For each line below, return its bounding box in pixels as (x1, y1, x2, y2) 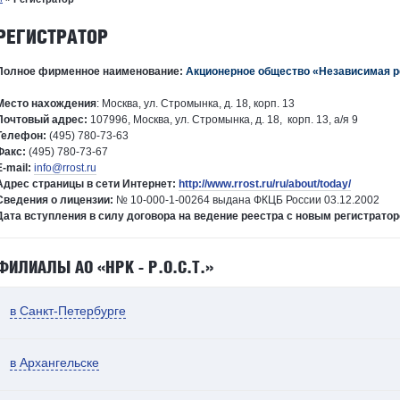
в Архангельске (10, 355, 99, 371)
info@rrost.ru (34, 162, 96, 175)
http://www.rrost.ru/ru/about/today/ (179, 178, 351, 191)
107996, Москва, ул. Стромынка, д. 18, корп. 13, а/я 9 (87, 113, 358, 127)
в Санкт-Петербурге (10, 304, 126, 319)
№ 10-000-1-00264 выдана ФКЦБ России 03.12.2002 (113, 194, 379, 207)
